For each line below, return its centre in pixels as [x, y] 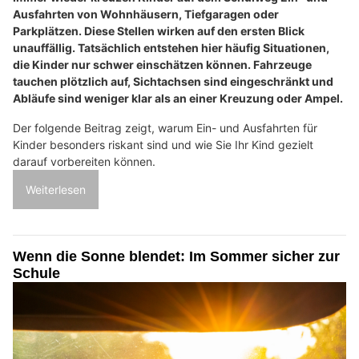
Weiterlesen [56, 189]
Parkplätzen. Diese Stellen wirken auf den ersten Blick [159, 30]
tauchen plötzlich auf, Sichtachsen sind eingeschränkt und [173, 81]
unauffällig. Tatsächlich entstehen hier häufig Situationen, [171, 47]
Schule [36, 273]
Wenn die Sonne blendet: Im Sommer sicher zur [176, 256]
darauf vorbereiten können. [84, 161]
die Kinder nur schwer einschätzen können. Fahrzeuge [162, 64]
